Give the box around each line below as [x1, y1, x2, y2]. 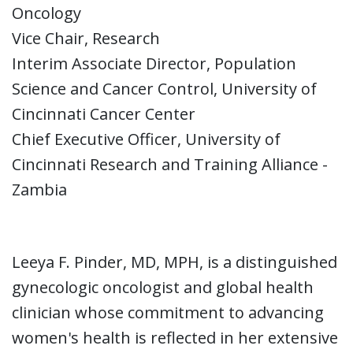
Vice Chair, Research [12, 27, 160, 49]
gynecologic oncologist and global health [12, 276, 314, 298]
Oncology [12, 2, 81, 24]
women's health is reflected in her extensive [12, 326, 338, 348]
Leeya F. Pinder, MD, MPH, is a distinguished [12, 251, 337, 273]
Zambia [12, 178, 67, 200]
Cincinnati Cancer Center [12, 102, 195, 124]
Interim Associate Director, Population [12, 52, 296, 74]
